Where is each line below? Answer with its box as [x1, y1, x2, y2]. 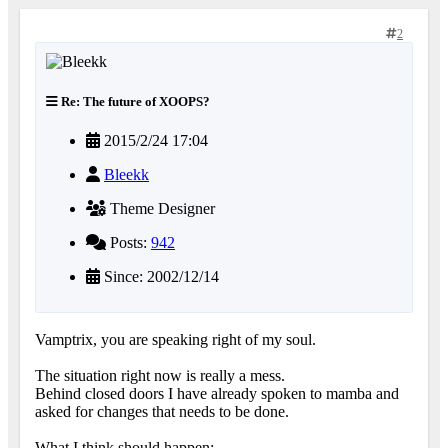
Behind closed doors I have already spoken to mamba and [35, 384, 399, 402]
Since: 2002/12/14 [100, 267, 219, 285]
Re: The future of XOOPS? [58, 93, 210, 109]
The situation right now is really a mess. [35, 366, 285, 384]
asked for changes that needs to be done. [35, 402, 289, 420]
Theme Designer [106, 199, 215, 217]
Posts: [106, 233, 151, 251]
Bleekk [104, 165, 149, 183]
